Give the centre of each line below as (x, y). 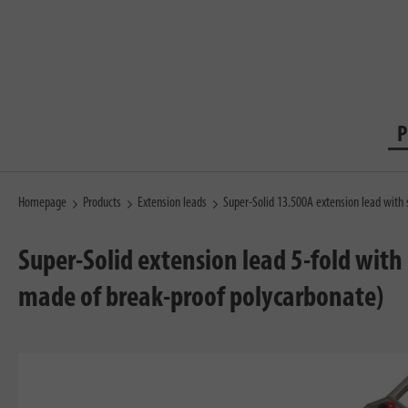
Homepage (42, 203)
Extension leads (172, 203)
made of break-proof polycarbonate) (201, 299)
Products (102, 203)
